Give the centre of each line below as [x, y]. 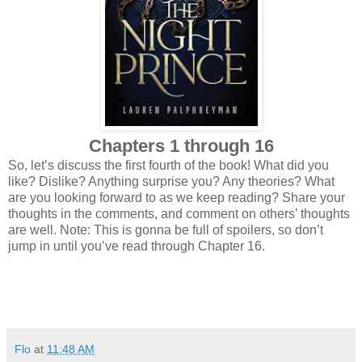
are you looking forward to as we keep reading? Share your [177, 197]
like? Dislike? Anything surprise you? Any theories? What [171, 181]
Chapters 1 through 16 [181, 145]
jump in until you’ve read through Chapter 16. [137, 246]
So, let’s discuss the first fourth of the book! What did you [168, 165]
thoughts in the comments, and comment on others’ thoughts [179, 213]
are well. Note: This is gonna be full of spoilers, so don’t [166, 229]
